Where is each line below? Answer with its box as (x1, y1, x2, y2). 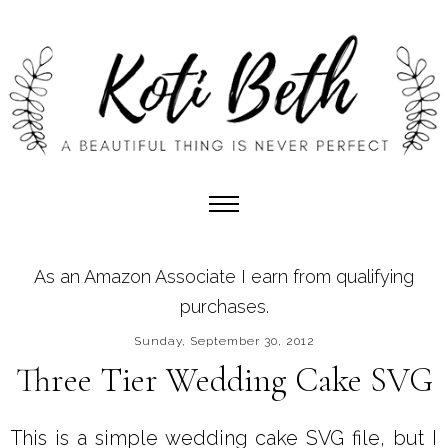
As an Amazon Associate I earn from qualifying (34, 265, 414, 287)
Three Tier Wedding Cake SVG (15, 359, 433, 401)
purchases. (179, 295, 269, 317)
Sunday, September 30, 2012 (133, 333, 315, 348)
